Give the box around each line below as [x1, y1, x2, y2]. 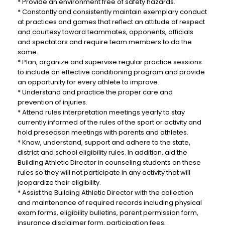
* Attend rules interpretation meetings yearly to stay [18, 107, 185, 117]
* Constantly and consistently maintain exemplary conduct [18, 7, 207, 17]
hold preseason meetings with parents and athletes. [18, 128, 188, 137]
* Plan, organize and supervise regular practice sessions [18, 57, 202, 67]
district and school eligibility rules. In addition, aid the [18, 148, 187, 157]
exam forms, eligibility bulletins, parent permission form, [18, 208, 198, 217]
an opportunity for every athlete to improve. [18, 77, 159, 87]
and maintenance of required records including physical [18, 198, 202, 207]
